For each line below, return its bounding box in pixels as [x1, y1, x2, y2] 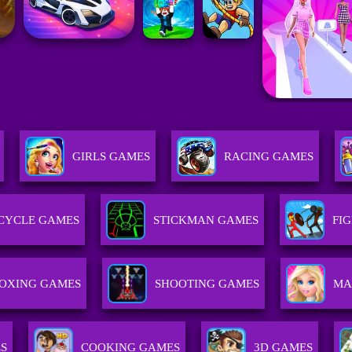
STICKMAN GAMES [153, 214, 259, 227]
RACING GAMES [224, 150, 314, 163]
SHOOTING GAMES [155, 277, 260, 291]
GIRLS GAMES [72, 150, 151, 163]
